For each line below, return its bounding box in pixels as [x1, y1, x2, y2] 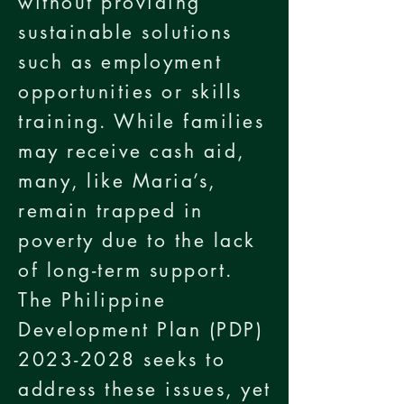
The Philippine [18, 288, 167, 312]
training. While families [18, 109, 265, 133]
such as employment [18, 50, 223, 74]
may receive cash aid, [18, 139, 245, 163]
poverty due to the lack [18, 228, 256, 252]
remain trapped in [18, 198, 204, 223]
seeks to [135, 347, 226, 372]
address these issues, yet [18, 377, 272, 401]
